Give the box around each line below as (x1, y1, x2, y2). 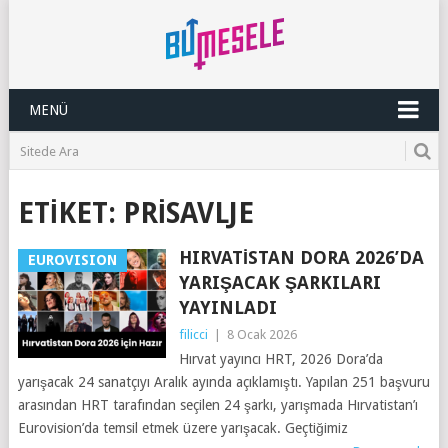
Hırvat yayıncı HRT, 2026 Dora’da (178, 351, 383, 367)
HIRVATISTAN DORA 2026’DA (178, 247, 424, 268)
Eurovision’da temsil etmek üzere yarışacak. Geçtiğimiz (17, 420, 348, 436)
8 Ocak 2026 (226, 327, 297, 342)
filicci (178, 327, 208, 342)
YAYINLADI (178, 297, 277, 318)
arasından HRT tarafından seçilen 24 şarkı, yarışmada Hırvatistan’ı (17, 397, 418, 413)
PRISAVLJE (122, 197, 254, 230)
